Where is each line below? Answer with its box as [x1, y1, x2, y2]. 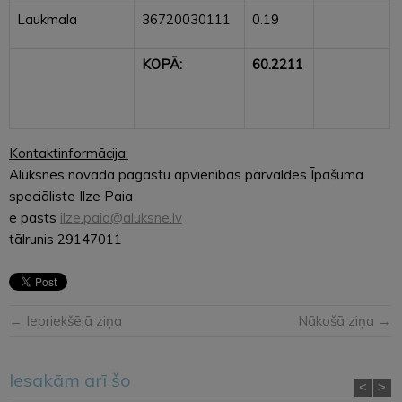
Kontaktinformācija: [9, 144, 128, 162]
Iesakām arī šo [9, 368, 131, 391]
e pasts [9, 208, 60, 226]
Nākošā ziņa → [297, 311, 391, 329]
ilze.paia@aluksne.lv [60, 208, 182, 226]
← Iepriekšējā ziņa [9, 311, 122, 329]
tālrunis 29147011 [9, 230, 122, 248]
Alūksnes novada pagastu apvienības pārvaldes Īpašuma [9, 165, 363, 183]
